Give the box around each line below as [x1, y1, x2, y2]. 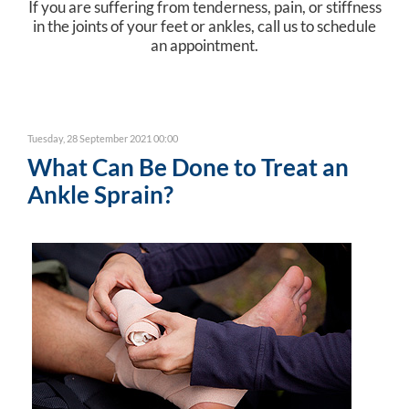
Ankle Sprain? [27, 180, 173, 208]
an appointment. [151, 35, 258, 55]
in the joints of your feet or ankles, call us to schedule [33, 16, 376, 36]
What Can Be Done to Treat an [27, 152, 349, 181]
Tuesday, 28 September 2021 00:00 [27, 131, 178, 144]
